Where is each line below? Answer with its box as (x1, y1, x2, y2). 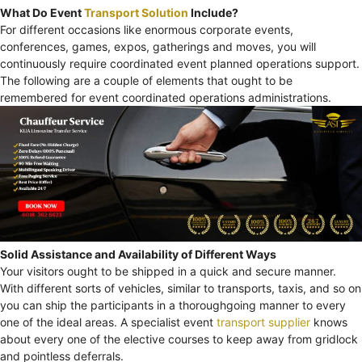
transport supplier (217, 314, 310, 329)
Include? (188, 5, 238, 19)
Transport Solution (84, 5, 188, 19)
